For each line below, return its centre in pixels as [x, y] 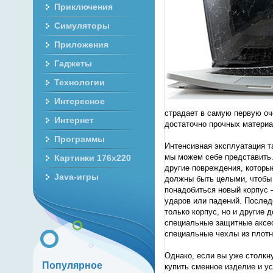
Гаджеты [73, 63]
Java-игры [76, 177]
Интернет [74, 120]
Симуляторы [82, 26]
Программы [79, 139]
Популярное [72, 265]
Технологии [79, 82]
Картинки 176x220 [92, 158]
